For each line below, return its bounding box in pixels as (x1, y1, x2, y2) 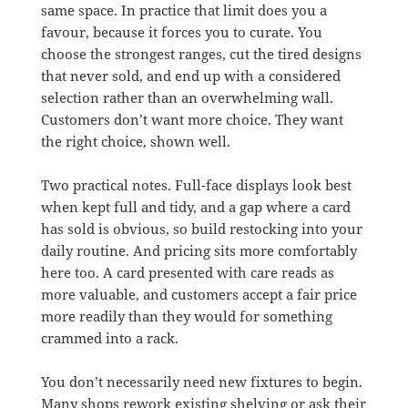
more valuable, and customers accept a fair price (40, 284, 357, 303)
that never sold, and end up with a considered (40, 66, 341, 85)
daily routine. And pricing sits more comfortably (40, 240, 357, 260)
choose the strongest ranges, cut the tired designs (40, 44, 362, 63)
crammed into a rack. (40, 328, 178, 347)
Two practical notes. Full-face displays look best (40, 175, 352, 194)
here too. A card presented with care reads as (40, 262, 334, 281)
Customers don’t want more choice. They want (40, 109, 343, 128)
